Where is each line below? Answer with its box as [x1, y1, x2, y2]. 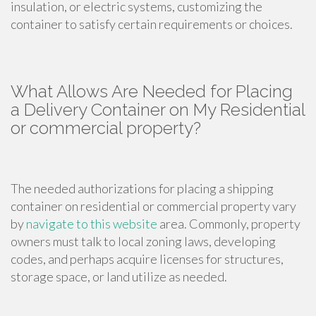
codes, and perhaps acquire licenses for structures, [11, 251, 284, 267]
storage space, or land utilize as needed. [11, 269, 227, 285]
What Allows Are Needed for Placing [11, 81, 293, 102]
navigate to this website [26, 216, 157, 232]
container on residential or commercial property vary [11, 198, 296, 214]
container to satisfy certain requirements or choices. [11, 16, 293, 32]
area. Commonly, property [157, 216, 300, 232]
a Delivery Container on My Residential [11, 99, 305, 121]
